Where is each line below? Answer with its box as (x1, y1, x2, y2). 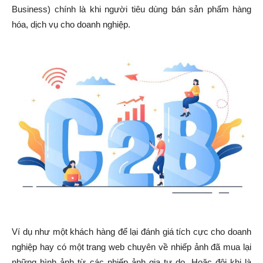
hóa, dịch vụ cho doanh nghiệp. (12, 19, 130, 30)
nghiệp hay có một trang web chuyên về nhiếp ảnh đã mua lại (12, 241, 251, 252)
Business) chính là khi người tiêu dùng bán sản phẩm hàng (12, 4, 251, 15)
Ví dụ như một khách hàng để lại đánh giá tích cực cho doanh (12, 226, 251, 237)
